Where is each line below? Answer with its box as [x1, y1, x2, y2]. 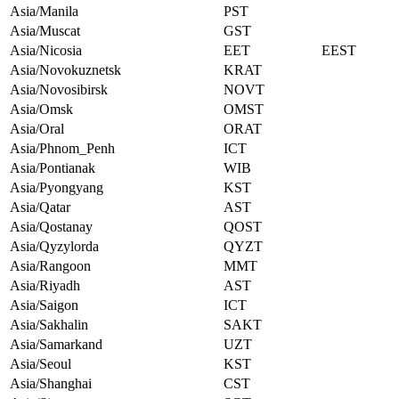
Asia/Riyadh [10, 278, 80, 294]
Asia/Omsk [10, 102, 73, 118]
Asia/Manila [10, 4, 78, 20]
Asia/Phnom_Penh [10, 141, 115, 157]
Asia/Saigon [10, 297, 78, 313]
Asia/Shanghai [10, 376, 92, 392]
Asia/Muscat [10, 23, 80, 39]
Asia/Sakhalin [10, 317, 88, 333]
